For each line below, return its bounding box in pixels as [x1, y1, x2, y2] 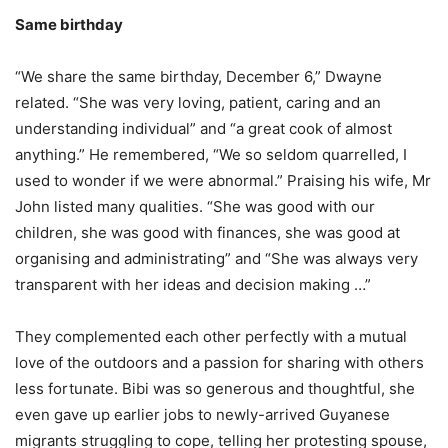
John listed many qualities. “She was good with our [15, 196, 375, 216]
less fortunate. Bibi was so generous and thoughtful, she [15, 378, 415, 398]
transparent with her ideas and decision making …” [15, 274, 371, 294]
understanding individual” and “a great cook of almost [15, 118, 392, 138]
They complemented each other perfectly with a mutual [15, 326, 407, 346]
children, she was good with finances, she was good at [15, 222, 400, 242]
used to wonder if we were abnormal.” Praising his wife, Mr [15, 170, 431, 190]
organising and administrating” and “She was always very [15, 248, 418, 268]
